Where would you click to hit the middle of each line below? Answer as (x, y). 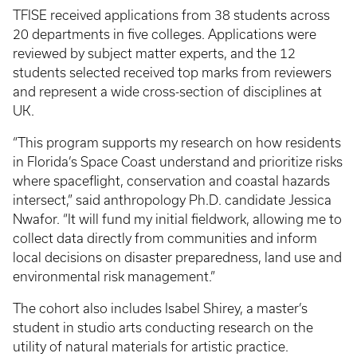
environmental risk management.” (114, 277)
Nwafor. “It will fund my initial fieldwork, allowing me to (177, 220)
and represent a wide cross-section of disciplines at (167, 92)
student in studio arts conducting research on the (163, 328)
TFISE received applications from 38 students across (171, 16)
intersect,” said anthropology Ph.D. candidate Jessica (172, 200)
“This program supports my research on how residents (177, 143)
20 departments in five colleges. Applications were (165, 35)
